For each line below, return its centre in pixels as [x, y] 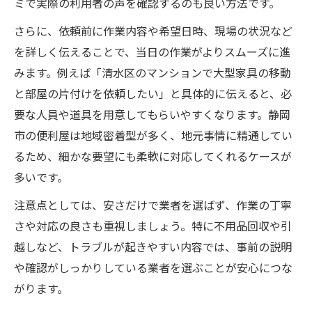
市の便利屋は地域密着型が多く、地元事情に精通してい [153, 137]
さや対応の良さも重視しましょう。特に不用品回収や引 [153, 227]
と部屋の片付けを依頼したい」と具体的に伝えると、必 [153, 95]
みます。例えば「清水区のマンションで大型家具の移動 [153, 74]
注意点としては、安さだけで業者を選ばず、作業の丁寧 [153, 206]
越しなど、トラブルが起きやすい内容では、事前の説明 [153, 248]
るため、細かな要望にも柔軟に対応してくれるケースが [153, 158]
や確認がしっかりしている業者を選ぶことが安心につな [153, 269]
